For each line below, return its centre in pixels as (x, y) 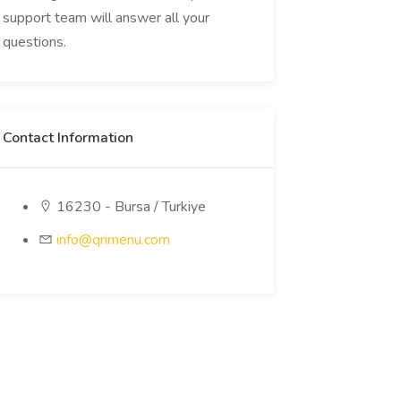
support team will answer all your (106, 18)
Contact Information (68, 138)
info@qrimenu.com (113, 240)
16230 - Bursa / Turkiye (129, 207)
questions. (34, 42)
